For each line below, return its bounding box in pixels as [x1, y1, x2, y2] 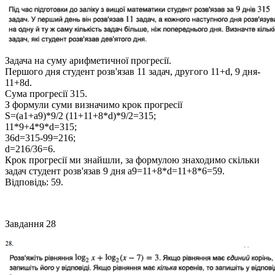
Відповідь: [5, 176, 48, 187]
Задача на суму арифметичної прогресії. [5, 55, 171, 66]
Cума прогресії [5, 88, 70, 99]
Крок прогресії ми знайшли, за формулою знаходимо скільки [5, 154, 260, 165]
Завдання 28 [5, 218, 56, 229]
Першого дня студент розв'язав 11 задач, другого [5, 66, 211, 77]
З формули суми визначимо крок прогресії [5, 99, 182, 110]
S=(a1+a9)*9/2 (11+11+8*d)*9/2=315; [5, 110, 156, 121]
